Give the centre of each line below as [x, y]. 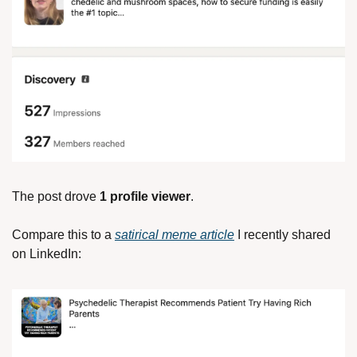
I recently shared [282, 234]
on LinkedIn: [47, 253]
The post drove [56, 196]
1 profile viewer [145, 196]
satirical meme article [175, 234]
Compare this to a [63, 234]
